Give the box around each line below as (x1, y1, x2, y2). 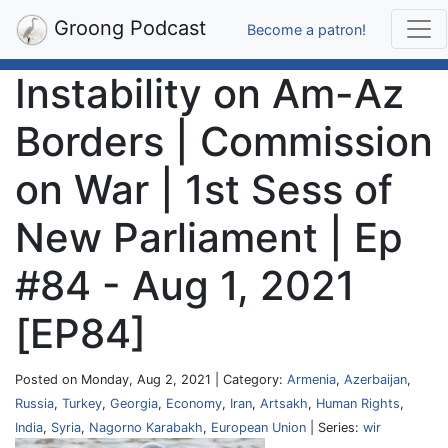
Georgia (110, 396, 158, 411)
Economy (166, 396, 222, 411)
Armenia (287, 372, 336, 387)
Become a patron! (247, 20, 366, 38)
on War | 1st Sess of (15, 165, 393, 214)
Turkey (62, 396, 102, 411)
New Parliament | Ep (15, 213, 403, 262)
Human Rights (316, 396, 400, 411)
